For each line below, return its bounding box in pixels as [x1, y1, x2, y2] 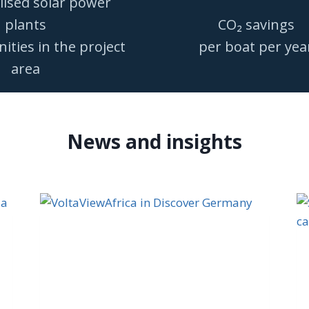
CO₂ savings [217, 14, 295, 34]
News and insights [67, 128, 242, 154]
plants [5, 14, 46, 34]
